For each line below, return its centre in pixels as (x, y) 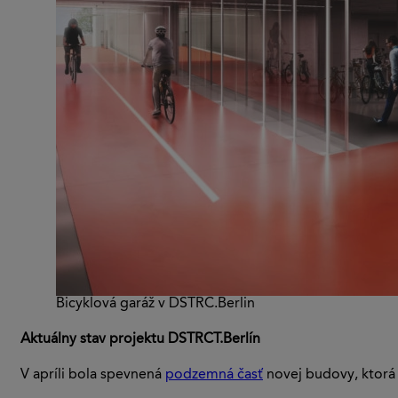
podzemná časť (214, 375)
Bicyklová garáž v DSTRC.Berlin (155, 303)
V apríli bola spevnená (93, 375)
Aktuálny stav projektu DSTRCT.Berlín (140, 339)
